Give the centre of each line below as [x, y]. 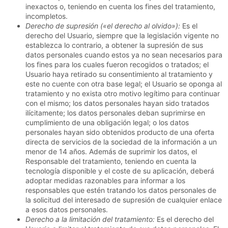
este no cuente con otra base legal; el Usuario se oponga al [124, 84]
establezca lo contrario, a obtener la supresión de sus [114, 45]
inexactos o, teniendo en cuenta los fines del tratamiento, [120, 7]
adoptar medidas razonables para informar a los [105, 181]
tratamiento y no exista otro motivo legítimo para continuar [123, 94]
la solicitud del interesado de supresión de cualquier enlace [124, 200]
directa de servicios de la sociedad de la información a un [121, 142]
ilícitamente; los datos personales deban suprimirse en [115, 113]
